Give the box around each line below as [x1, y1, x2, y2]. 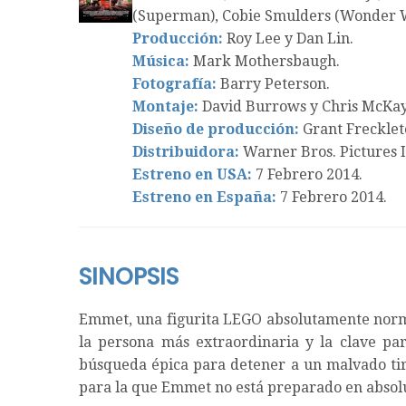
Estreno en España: [132, 188, 276, 207]
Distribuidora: [132, 143, 239, 161]
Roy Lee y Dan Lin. [223, 30, 353, 48]
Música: [132, 53, 189, 71]
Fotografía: [132, 75, 217, 93]
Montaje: [132, 98, 198, 116]
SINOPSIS [79, 260, 179, 294]
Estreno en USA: [132, 166, 252, 184]
